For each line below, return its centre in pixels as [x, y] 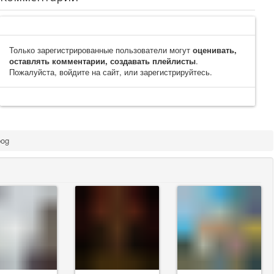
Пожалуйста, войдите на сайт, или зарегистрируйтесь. [111, 72]
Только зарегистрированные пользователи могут [101, 50]
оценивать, [215, 50]
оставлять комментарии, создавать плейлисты [103, 61]
